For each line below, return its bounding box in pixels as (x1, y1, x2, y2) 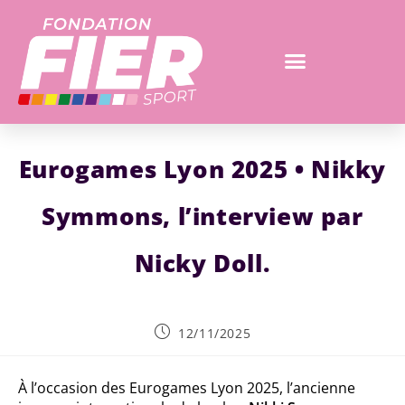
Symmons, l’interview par (42, 199, 363, 232)
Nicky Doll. (134, 246, 271, 279)
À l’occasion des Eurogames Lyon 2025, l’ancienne (18, 377, 355, 398)
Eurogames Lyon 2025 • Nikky (18, 152, 387, 185)
